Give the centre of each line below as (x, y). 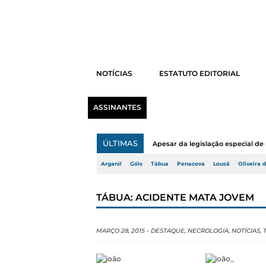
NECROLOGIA (208, 231)
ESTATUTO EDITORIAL (199, 74)
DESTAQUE (168, 231)
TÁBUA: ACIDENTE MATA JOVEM (175, 197)
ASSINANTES (117, 107)
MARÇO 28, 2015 (121, 231)
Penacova (191, 164)
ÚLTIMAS (120, 143)
